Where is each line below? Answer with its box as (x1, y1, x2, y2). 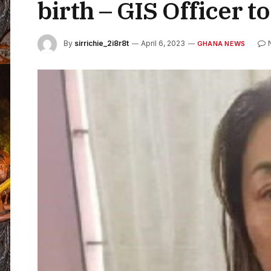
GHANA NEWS (197, 39, 246, 48)
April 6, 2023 (141, 39, 185, 48)
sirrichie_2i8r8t (74, 39, 129, 48)
